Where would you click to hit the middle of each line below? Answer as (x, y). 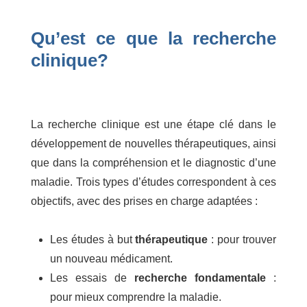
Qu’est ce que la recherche (153, 38)
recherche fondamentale (200, 278)
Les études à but (93, 240)
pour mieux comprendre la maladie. (136, 297)
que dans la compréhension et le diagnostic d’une (153, 163)
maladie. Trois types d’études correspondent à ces (153, 182)
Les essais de (92, 278)
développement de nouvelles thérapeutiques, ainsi (153, 144)
